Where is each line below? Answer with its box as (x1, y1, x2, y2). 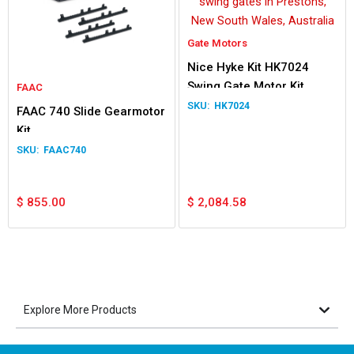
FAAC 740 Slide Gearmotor (17, 104, 165, 119)
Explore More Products (24, 303, 137, 316)
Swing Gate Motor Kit (187, 78, 304, 93)
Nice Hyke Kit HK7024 (187, 59, 309, 74)
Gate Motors (187, 36, 247, 49)
